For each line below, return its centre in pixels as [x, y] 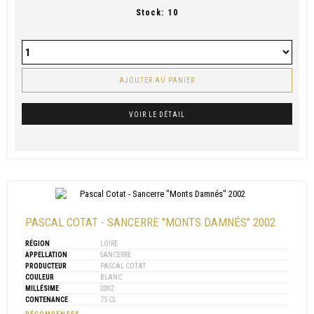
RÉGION [37, 244]
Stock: [150, 13]
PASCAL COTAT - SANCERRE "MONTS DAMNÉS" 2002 [150, 223]
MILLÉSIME [42, 289]
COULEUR [40, 278]
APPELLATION [46, 255]
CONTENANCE [47, 300]
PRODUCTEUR [46, 266]
